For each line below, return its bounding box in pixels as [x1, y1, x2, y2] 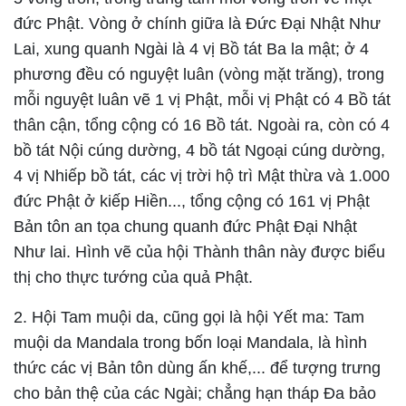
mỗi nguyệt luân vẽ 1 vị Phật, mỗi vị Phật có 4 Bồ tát [14, 91, 391, 110]
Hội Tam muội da [32, 308, 154, 327]
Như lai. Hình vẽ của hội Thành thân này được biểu [14, 243, 385, 262]
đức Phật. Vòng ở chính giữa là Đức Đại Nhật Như [14, 14, 381, 34]
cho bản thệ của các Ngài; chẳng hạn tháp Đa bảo [14, 384, 376, 403]
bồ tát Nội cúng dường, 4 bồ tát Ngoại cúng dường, [14, 141, 385, 160]
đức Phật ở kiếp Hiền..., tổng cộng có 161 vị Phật [14, 192, 370, 211]
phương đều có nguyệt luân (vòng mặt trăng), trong [14, 65, 384, 84]
